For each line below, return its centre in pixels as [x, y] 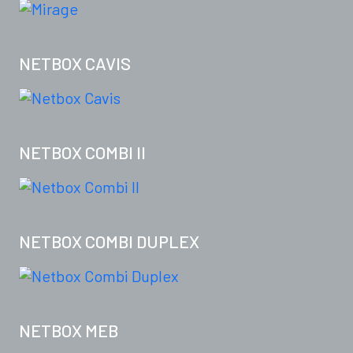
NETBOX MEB [69, 330]
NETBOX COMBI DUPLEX [109, 241]
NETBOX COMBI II [82, 152]
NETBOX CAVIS [75, 63]
